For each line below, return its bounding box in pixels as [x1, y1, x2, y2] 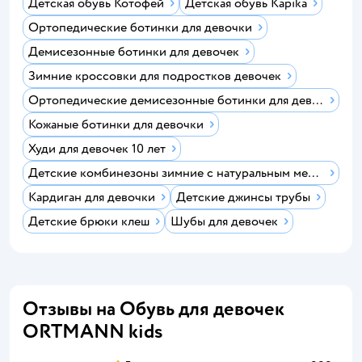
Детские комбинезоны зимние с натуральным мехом [308, 165, 319, 181]
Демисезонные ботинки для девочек [28, 44, 239, 60]
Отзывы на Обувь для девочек [23, 297, 284, 322]
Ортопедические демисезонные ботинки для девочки [312, 92, 323, 108]
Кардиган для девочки [28, 189, 155, 205]
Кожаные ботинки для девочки [28, 116, 204, 133]
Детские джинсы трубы [176, 189, 310, 205]
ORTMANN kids [23, 319, 162, 344]
